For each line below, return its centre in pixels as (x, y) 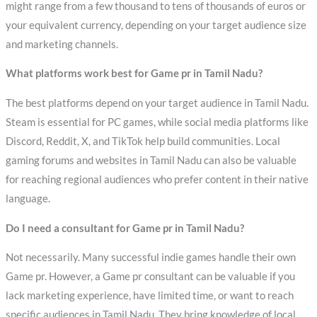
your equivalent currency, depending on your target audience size (156, 25)
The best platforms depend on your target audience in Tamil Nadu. (157, 103)
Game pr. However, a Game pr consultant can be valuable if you (150, 277)
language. (28, 198)
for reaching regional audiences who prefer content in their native (157, 179)
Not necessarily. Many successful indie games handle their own (150, 258)
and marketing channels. (62, 44)
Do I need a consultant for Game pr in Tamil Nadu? (125, 228)
